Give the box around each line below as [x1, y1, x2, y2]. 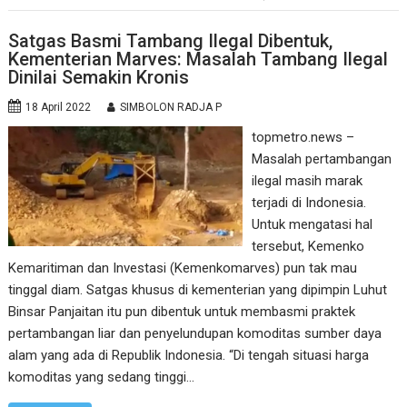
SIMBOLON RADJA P [120, 100, 223, 114]
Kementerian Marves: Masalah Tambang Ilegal [8, 47, 389, 70]
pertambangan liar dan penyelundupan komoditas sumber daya [8, 324, 382, 342]
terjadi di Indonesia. [251, 194, 366, 211]
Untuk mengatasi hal [251, 215, 372, 233]
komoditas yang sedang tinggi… [8, 368, 195, 385]
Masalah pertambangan [251, 150, 392, 167]
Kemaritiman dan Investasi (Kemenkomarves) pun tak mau [8, 259, 358, 276]
